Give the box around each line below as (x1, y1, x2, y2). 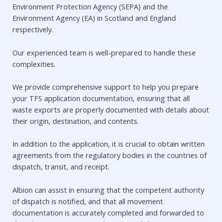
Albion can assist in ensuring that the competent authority (12, 184, 204, 195)
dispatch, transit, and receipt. (12, 162, 111, 172)
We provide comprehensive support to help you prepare (12, 81, 199, 92)
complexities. (12, 58, 57, 69)
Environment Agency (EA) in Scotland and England (12, 13, 176, 23)
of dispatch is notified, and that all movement (12, 196, 163, 206)
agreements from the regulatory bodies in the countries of (12, 150, 207, 161)
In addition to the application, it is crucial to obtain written (12, 139, 205, 149)
